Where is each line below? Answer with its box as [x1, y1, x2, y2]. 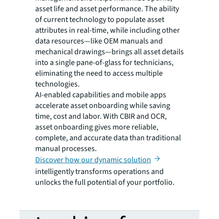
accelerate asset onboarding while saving [35, 100, 170, 111]
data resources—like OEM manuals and [35, 35, 163, 46]
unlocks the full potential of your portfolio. [35, 176, 175, 188]
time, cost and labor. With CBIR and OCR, [35, 110, 167, 122]
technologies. [35, 78, 80, 89]
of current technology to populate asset [35, 14, 164, 25]
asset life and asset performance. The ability [35, 3, 179, 14]
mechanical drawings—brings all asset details [35, 46, 184, 57]
